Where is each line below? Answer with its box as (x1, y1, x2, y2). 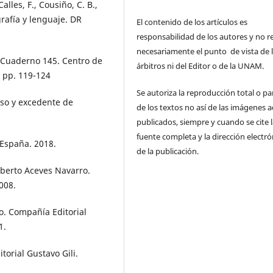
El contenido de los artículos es (136, 16, 248, 28)
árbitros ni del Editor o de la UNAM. (136, 60, 268, 72)
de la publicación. (136, 146, 199, 157)
